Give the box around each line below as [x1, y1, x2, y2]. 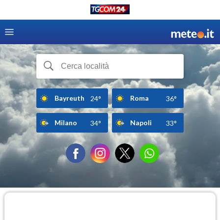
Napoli [130, 118, 152, 127]
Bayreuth [55, 93, 84, 102]
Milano [55, 118, 77, 127]
